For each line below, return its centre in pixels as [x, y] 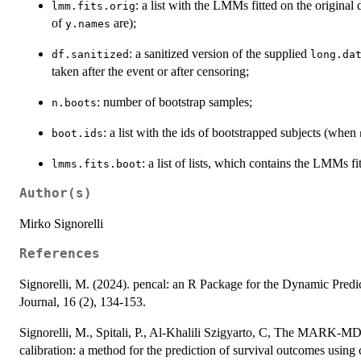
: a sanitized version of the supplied [220, 53]
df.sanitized [90, 54]
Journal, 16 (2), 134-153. [83, 301]
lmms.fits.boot [97, 164]
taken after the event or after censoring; [150, 71]
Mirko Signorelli [61, 223]
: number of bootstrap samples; [174, 102]
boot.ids [77, 133]
